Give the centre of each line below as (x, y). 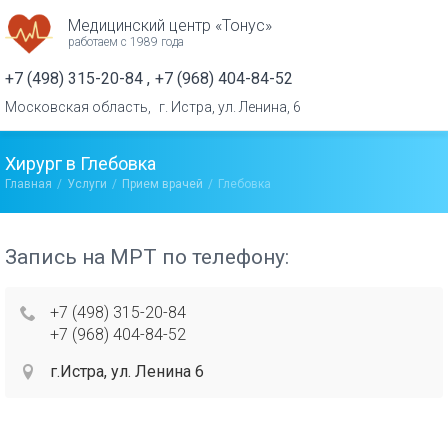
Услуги (87, 184)
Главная (28, 184)
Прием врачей (162, 184)
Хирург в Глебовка (80, 163)
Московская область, (78, 107)
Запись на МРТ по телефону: (147, 257)
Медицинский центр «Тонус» (170, 25)
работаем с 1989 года (126, 42)
